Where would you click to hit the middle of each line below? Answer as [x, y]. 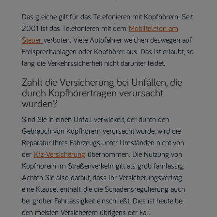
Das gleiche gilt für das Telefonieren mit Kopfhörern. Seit [107, 16]
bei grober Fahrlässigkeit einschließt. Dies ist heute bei [102, 200]
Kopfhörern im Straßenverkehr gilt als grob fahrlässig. [103, 165]
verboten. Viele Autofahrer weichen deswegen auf [117, 39]
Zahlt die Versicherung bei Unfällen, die [102, 82]
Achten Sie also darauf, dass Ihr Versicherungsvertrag [102, 177]
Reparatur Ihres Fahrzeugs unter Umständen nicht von [103, 142]
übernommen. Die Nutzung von [133, 154]
